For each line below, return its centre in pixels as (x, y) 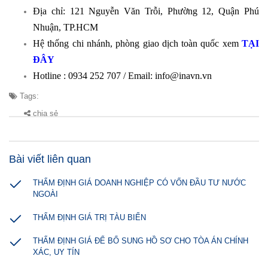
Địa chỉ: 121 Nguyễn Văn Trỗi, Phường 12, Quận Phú (146, 11)
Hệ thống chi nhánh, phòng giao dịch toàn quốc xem (136, 43)
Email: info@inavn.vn (170, 76)
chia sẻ (44, 113)
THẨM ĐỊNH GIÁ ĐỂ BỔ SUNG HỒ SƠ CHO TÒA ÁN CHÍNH (141, 241)
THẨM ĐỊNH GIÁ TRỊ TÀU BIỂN (89, 217)
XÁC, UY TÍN (56, 252)
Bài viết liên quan (50, 159)
